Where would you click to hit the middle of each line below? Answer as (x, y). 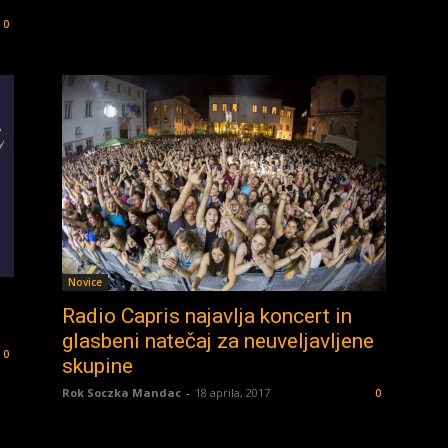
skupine (97, 365)
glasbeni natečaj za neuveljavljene (218, 340)
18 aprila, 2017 (232, 392)
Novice (85, 281)
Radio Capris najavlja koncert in (207, 315)
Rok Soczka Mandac (121, 392)
